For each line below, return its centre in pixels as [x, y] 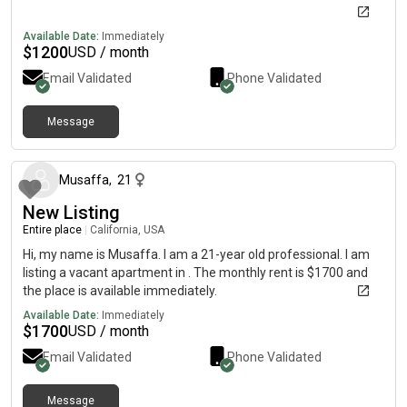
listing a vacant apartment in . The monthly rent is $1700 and [195, 273]
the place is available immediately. [120, 291]
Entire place [52, 230]
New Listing [71, 213]
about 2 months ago [338, 137]
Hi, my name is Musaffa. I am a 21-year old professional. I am [196, 254]
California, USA [127, 230]
